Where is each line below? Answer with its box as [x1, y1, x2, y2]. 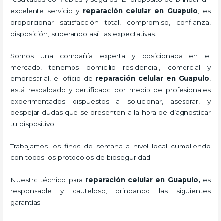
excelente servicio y [10, 6, 83, 15]
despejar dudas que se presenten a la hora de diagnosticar [10, 108, 211, 116]
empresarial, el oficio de [10, 74, 96, 82]
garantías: [10, 198, 42, 206]
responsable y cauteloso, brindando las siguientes [10, 186, 211, 195]
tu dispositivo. [10, 119, 56, 128]
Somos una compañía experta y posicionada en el [10, 51, 211, 60]
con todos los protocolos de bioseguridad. [10, 153, 152, 161]
